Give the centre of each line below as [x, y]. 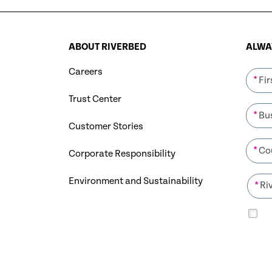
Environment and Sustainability [135, 182]
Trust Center [95, 100]
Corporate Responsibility [122, 154]
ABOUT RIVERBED [107, 47]
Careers [85, 72]
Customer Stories [106, 127]
